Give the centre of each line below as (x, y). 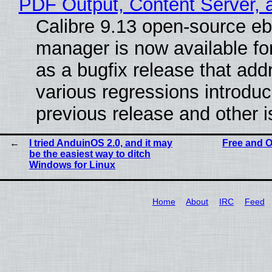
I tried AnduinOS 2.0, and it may (101, 143)
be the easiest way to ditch (90, 154)
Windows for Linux (72, 165)
